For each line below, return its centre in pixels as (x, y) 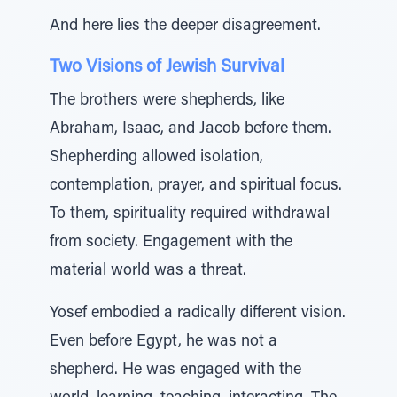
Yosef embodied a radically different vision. (198, 314)
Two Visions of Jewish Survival (167, 67)
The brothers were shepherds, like (167, 101)
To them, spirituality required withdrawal (190, 214)
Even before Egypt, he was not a (163, 342)
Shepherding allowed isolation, (156, 158)
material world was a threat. (148, 271)
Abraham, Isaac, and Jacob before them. (191, 129)
